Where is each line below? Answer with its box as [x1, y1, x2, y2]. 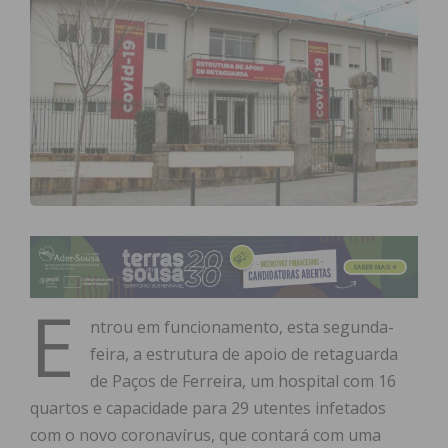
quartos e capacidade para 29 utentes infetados [30, 397, 386, 420]
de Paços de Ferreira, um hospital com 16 [90, 370, 396, 393]
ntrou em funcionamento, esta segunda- [90, 316, 394, 339]
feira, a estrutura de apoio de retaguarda [90, 343, 398, 366]
